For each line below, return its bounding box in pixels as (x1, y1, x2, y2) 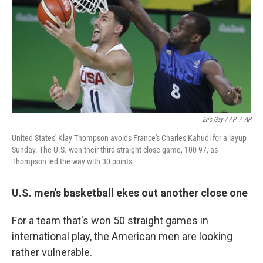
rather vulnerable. (12, 245, 92, 258)
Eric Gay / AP (203, 115, 236, 123)
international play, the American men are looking (12, 230, 232, 242)
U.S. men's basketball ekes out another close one (12, 186, 248, 199)
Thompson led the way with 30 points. (12, 156, 134, 166)
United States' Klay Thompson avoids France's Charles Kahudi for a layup (12, 133, 247, 143)
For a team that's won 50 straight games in (12, 214, 208, 227)
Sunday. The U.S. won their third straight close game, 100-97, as (12, 144, 218, 154)
